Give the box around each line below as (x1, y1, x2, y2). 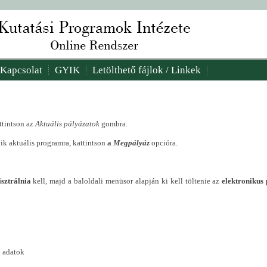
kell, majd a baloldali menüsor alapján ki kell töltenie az (30, 176, 222, 185)
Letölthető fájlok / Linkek (92, 64, 201, 76)
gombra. (100, 119, 128, 128)
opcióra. (151, 138, 178, 147)
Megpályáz (113, 138, 150, 147)
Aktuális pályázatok (35, 119, 100, 128)
